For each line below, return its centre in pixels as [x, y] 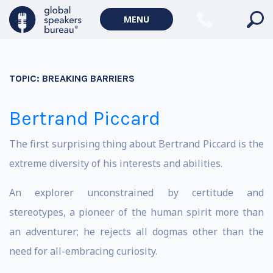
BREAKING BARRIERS [88, 78]
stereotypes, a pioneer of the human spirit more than [136, 212]
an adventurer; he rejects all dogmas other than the [136, 232]
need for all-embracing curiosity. [83, 251]
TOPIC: [26, 78]
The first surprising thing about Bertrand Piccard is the [136, 144]
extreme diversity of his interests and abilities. [116, 163]
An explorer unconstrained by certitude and [136, 193]
